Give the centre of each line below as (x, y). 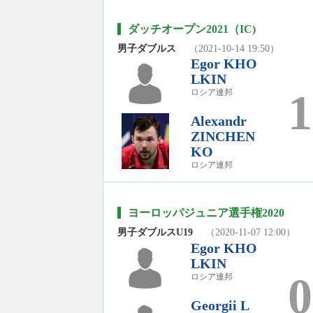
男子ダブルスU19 (160, 232)
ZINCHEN (223, 136)
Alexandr (219, 121)
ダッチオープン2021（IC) (192, 29)
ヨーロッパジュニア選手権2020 (206, 212)
